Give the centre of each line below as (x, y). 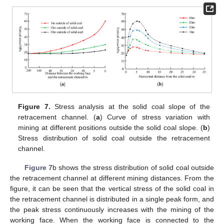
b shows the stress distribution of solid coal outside (133, 168)
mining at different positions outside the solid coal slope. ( (110, 128)
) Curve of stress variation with (155, 117)
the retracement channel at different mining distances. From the (112, 178)
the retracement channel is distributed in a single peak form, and (112, 199)
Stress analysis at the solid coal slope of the (130, 107)
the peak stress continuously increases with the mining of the (112, 210)
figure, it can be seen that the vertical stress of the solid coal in (112, 189)
